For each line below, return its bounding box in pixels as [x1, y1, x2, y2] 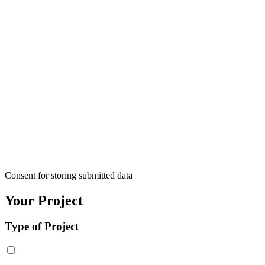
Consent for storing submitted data [5, 170, 132, 180]
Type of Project [5, 220, 79, 233]
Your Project [5, 192, 83, 208]
